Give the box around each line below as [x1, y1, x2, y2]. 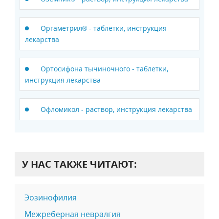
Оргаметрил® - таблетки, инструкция [41, 23, 167, 33]
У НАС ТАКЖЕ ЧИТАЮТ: [22, 157, 137, 171]
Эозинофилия [24, 192, 77, 203]
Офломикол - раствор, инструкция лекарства [41, 104, 192, 114]
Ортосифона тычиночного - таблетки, [41, 64, 168, 73]
